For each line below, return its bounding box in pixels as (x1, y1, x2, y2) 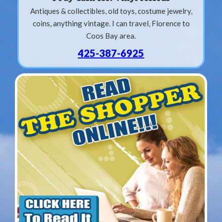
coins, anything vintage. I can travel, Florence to (32, 18, 190, 28)
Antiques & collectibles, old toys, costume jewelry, (30, 6, 192, 15)
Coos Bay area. (86, 31, 136, 40)
